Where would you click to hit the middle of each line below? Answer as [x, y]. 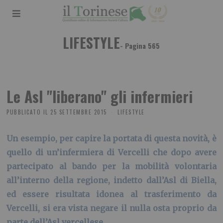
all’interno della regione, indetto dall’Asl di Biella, [111, 180]
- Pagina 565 [140, 46]
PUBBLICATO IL [27, 112]
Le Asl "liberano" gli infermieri [100, 96]
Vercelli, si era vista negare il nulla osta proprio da [111, 208]
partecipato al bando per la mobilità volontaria [111, 166]
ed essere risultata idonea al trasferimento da [111, 194]
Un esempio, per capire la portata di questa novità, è [111, 138]
